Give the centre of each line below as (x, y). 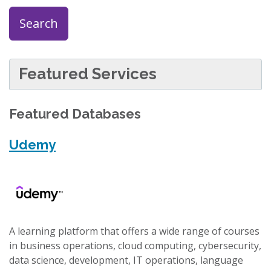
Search (39, 23)
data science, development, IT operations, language (126, 260)
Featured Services (88, 74)
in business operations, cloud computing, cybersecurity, (135, 246)
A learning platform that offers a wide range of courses (134, 231)
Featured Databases (75, 114)
